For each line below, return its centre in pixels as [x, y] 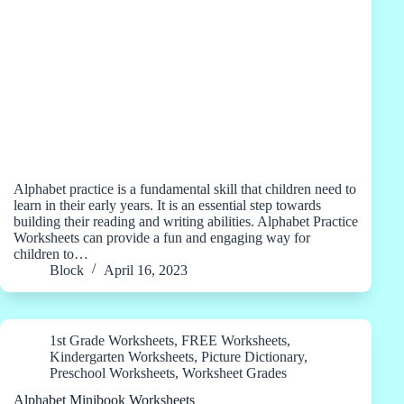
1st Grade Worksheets [112, 340]
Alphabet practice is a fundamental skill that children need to [185, 188]
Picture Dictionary [252, 356]
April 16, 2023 [146, 270]
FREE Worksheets [234, 340]
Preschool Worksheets [112, 372]
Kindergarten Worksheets [122, 356]
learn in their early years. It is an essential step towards [167, 205]
